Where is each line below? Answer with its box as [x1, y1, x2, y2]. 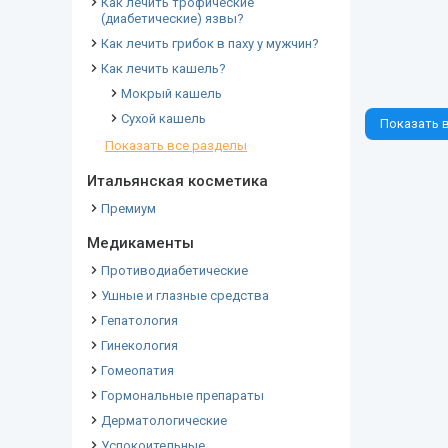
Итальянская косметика [87, 172, 268, 190]
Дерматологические [101, 413, 227, 428]
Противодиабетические [101, 263, 248, 278]
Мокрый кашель [121, 86, 222, 101]
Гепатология [101, 313, 178, 328]
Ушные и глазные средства [101, 288, 269, 303]
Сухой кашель [121, 111, 206, 126]
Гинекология [101, 338, 178, 353]
